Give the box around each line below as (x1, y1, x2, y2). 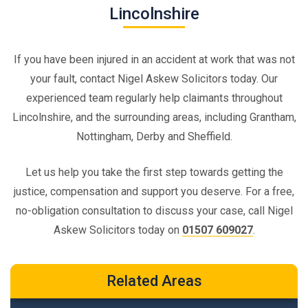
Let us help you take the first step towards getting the (25, 165, 283, 179)
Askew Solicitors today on (53, 223, 182, 236)
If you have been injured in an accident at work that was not (13, 52, 295, 66)
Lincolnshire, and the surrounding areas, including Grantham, (12, 110, 296, 124)
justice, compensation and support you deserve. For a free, (14, 184, 294, 198)
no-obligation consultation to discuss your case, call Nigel (15, 203, 293, 217)
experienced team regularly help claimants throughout (25, 91, 283, 104)
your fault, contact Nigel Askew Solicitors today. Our (30, 71, 278, 85)
